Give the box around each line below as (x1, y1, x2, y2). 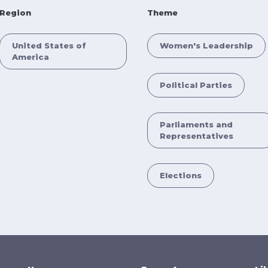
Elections (160, 170, 202, 180)
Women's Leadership (160, 41, 253, 50)
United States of (11, 41, 86, 50)
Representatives (160, 131, 233, 141)
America (11, 52, 49, 62)
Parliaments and (160, 120, 233, 129)
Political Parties (160, 80, 232, 90)
